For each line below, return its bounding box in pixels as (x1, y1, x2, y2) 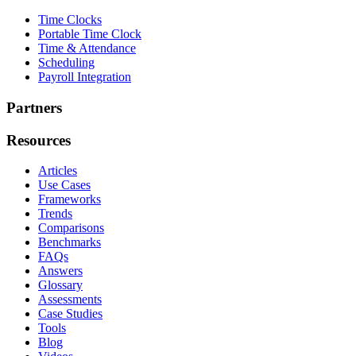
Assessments (38, 292, 102, 307)
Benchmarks (38, 235, 101, 250)
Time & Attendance (38, 41, 136, 56)
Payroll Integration (38, 70, 131, 84)
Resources (6, 131, 71, 149)
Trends (38, 207, 72, 221)
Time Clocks (38, 13, 102, 27)
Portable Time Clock (38, 27, 141, 41)
